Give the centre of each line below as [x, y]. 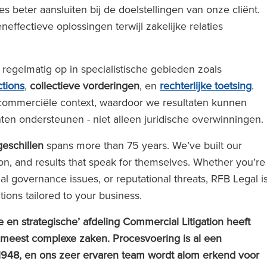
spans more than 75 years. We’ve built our [143, 145]
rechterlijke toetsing [206, 86]
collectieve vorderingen [85, 86]
